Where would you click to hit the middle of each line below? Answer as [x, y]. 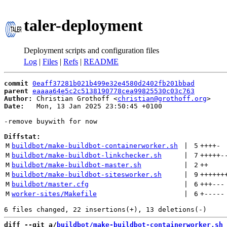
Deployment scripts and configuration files [91, 50]
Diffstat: [22, 137]
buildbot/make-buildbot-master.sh [77, 165]
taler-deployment [83, 26]
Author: [18, 99]
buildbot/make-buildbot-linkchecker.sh [87, 155]
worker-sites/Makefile [54, 194]
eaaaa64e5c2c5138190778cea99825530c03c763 [113, 91]
